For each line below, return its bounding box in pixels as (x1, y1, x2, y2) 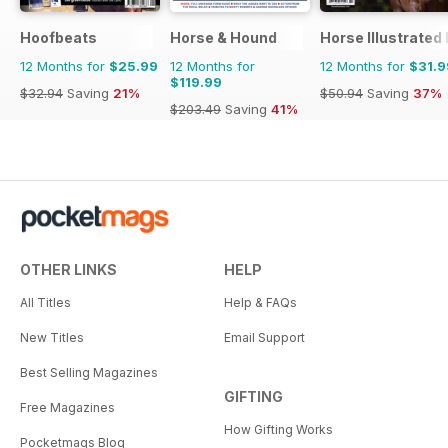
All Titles (20, 295, 71, 311)
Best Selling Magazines (20, 365, 158, 381)
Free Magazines (20, 400, 115, 416)
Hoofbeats (20, 29, 97, 47)
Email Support (224, 330, 305, 346)
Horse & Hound (170, 29, 277, 47)
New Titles (20, 330, 84, 346)
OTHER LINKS (20, 261, 117, 279)
